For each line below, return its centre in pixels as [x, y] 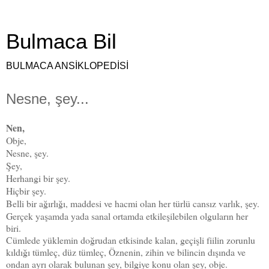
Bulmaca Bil [61, 41]
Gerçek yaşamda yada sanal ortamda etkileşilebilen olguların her [127, 216]
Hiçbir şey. [26, 190]
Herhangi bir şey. [38, 178]
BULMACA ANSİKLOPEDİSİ [67, 66]
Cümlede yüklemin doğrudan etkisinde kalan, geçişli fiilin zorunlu [131, 240]
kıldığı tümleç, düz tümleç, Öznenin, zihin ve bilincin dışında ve [126, 252]
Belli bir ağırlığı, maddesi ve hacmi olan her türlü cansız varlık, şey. [133, 203]
